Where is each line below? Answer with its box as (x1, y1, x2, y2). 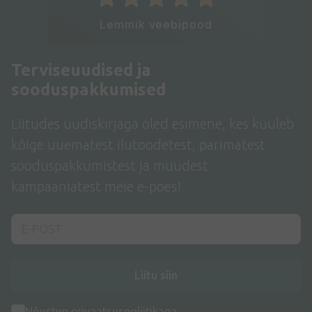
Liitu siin (134, 269, 178, 282)
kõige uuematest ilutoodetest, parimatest (11, 136, 265, 153)
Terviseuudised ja (11, 61, 151, 80)
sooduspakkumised (11, 80, 166, 100)
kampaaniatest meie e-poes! (11, 178, 181, 195)
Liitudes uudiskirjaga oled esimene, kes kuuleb (11, 116, 294, 132)
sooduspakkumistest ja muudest (11, 157, 208, 174)
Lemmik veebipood (99, 17, 213, 32)
